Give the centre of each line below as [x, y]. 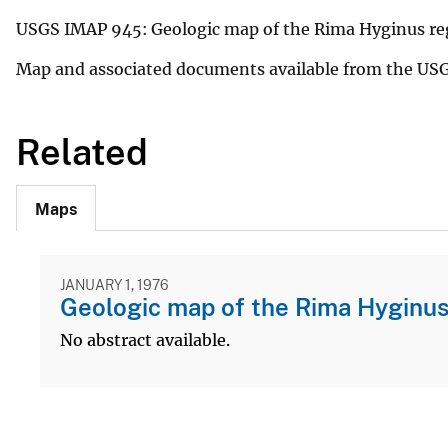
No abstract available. [145, 340]
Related [82, 152]
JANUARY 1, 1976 [114, 285]
